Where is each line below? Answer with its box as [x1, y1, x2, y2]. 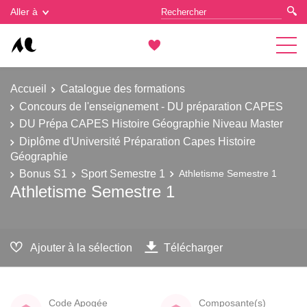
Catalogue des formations [60, 82, 185, 95]
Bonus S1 [19, 167, 67, 180]
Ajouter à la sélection [30, 241, 132, 254]
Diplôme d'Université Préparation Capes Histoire [19, 134, 256, 147]
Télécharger [164, 241, 223, 254]
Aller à [10, 6, 38, 17]
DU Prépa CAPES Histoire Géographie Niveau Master [19, 117, 283, 130]
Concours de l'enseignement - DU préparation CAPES [19, 99, 283, 112]
